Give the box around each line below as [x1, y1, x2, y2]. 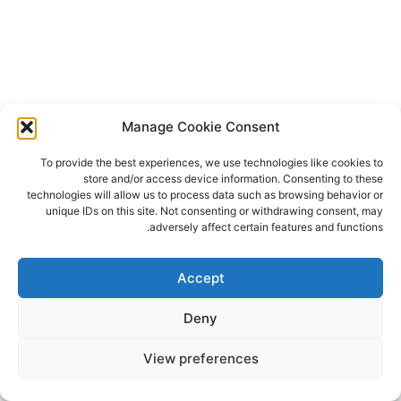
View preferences [142, 349, 259, 367]
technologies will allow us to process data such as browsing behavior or [27, 188, 383, 201]
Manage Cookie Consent [121, 118, 280, 135]
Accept [176, 269, 225, 286]
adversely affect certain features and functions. [149, 220, 383, 234]
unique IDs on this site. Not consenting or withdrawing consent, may [46, 204, 383, 218]
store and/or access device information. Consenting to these [83, 172, 383, 185]
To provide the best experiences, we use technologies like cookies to [40, 156, 383, 169]
